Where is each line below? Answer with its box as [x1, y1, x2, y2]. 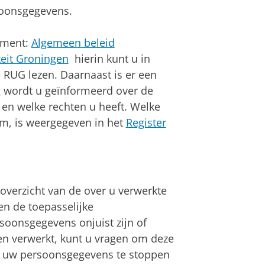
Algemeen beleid [31, 35, 115, 50]
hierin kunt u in [68, 51, 150, 66]
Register [125, 115, 166, 130]
